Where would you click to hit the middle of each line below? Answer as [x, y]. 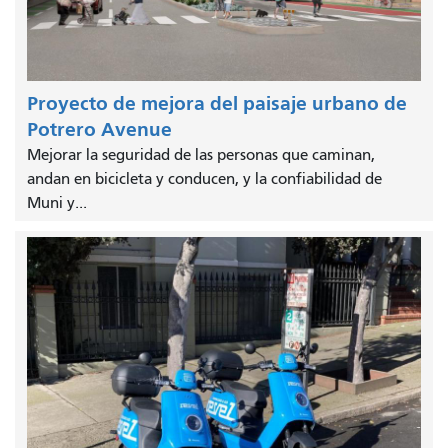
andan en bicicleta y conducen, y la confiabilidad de [204, 178]
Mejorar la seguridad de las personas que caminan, [201, 154]
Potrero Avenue [99, 129]
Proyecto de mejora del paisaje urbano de [217, 103]
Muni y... [57, 202]
